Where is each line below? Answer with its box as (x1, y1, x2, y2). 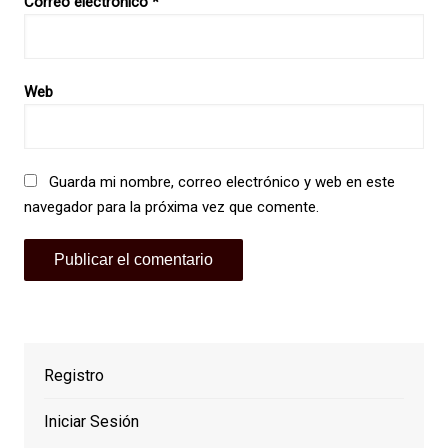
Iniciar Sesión (43, 412, 139, 432)
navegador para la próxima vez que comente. (23, 198, 319, 217)
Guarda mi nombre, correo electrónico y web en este (48, 173, 395, 192)
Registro (43, 366, 104, 386)
